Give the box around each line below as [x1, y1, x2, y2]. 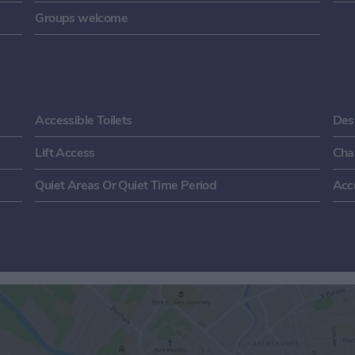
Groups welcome [35, 9, 128, 27]
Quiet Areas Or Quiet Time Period [35, 176, 217, 194]
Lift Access [35, 143, 95, 162]
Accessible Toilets [35, 111, 132, 129]
